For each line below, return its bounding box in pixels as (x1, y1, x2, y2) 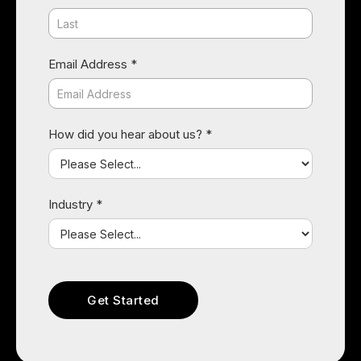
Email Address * (48, 56, 137, 72)
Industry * (48, 197, 102, 212)
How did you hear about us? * (48, 127, 212, 142)
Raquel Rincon (122, 306, 239, 330)
